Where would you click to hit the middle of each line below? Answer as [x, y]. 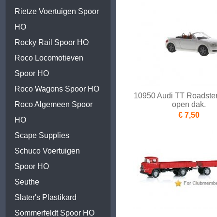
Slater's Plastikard [46, 197]
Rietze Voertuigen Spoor [57, 11]
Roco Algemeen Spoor [54, 104]
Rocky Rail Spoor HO [52, 42]
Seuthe [27, 182]
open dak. [189, 105]
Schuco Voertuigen [47, 151]
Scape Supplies [42, 135]
